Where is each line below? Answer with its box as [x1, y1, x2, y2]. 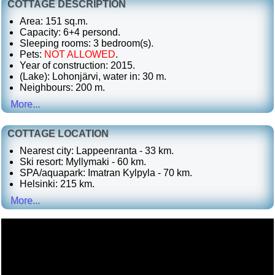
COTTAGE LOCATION [7, 128, 109, 139]
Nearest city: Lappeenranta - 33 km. [20, 145, 174, 156]
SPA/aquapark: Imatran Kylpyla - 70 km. [20, 168, 192, 178]
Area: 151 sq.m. [20, 16, 88, 26]
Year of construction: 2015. [20, 60, 135, 71]
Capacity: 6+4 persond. [20, 27, 120, 37]
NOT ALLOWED [44, 49, 115, 60]
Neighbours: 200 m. [20, 82, 105, 93]
